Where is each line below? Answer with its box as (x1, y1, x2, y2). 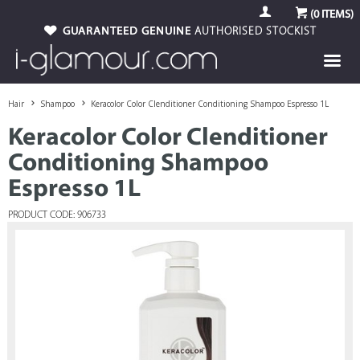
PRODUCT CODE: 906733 (8, 211, 107, 220)
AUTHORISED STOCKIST (191, 26, 317, 38)
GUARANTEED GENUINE (63, 26, 191, 38)
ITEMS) (319, 9, 354, 21)
